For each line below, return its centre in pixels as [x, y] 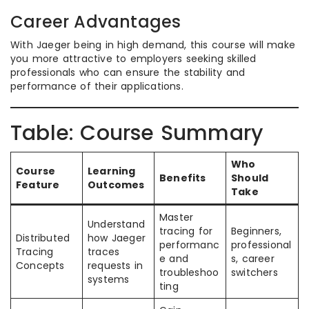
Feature [38, 185]
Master [177, 217]
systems [109, 279]
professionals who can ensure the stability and [128, 72]
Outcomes [116, 185]
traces [104, 252]
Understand [116, 224]
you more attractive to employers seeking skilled [133, 59]
